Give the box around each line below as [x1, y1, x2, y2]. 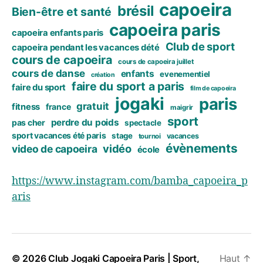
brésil [117, 2, 154, 20]
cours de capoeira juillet [118, 58, 194, 66]
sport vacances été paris [12, 130, 106, 141]
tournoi [138, 132, 161, 141]
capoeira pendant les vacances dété [12, 42, 160, 53]
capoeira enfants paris [12, 28, 104, 39]
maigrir [170, 103, 194, 112]
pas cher [12, 117, 45, 128]
